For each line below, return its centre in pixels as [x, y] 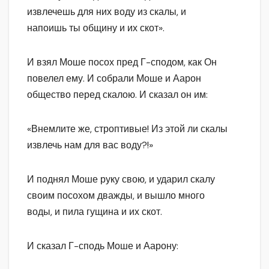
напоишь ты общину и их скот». [96, 28]
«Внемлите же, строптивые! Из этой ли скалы [127, 129]
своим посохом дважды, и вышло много [116, 196]
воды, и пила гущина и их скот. [95, 212]
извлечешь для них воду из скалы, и [107, 12]
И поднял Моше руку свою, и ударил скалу [121, 180]
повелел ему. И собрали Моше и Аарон [114, 79]
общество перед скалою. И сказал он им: [117, 95]
